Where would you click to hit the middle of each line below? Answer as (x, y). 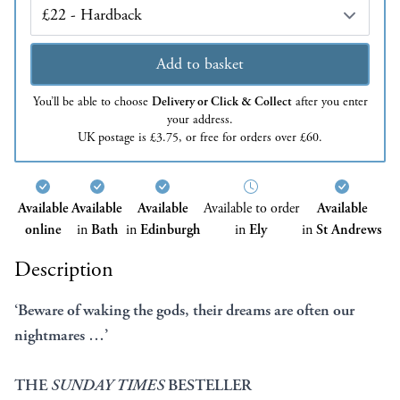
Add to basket (200, 64)
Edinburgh (170, 230)
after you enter (329, 102)
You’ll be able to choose (92, 102)
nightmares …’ (61, 336)
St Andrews (350, 230)
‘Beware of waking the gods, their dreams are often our (184, 311)
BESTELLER (208, 386)
